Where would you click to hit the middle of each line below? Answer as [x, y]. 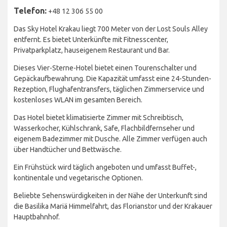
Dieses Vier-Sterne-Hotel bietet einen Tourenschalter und [105, 68]
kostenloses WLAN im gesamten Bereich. [78, 100]
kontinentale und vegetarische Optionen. [78, 178]
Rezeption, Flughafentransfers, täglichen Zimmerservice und [109, 89]
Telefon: [30, 11]
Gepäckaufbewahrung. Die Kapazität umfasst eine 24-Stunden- [112, 79]
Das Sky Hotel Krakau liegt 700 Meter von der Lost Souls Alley [111, 29]
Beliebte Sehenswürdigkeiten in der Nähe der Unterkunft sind [110, 196]
